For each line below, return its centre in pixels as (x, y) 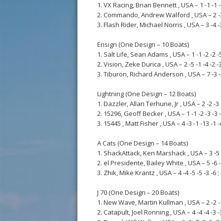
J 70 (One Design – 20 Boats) (138, 192)
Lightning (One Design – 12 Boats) (147, 94)
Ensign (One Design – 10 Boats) (143, 44)
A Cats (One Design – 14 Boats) (143, 143)
